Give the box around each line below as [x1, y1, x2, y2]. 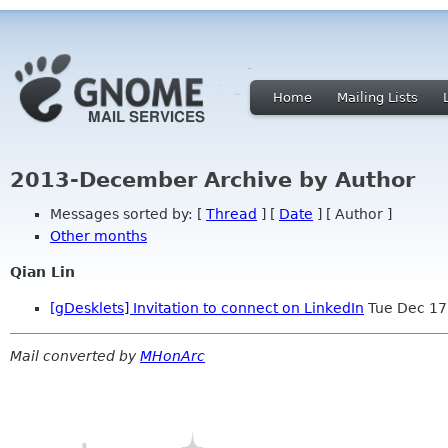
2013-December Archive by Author [10, 168, 415, 192]
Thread [206, 205, 257, 222]
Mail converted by [10, 347, 140, 364]
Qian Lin [10, 263, 75, 280]
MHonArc [140, 347, 205, 364]
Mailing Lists [337, 90, 418, 105]
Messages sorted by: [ [50, 205, 206, 222]
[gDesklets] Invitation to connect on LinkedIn [50, 299, 364, 316]
